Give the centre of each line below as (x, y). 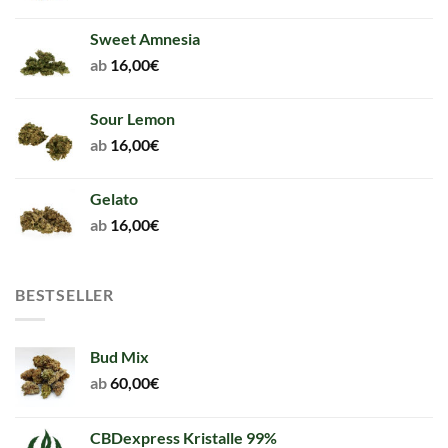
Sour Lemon (132, 119)
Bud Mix (119, 356)
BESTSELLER (64, 295)
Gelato (114, 199)
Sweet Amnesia (145, 39)
